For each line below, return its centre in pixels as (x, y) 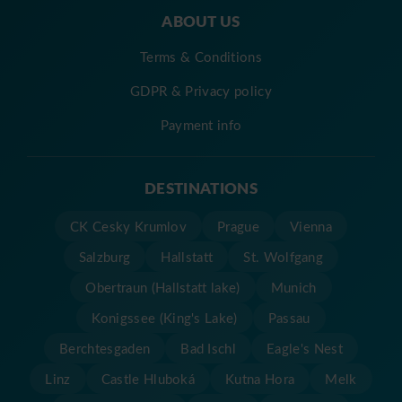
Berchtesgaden (105, 349)
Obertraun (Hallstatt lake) (163, 288)
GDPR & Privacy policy (201, 91)
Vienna (311, 227)
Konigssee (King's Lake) (165, 318)
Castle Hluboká (148, 379)
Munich (293, 288)
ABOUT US (201, 21)
